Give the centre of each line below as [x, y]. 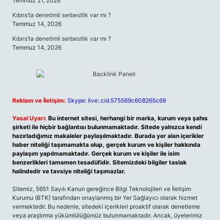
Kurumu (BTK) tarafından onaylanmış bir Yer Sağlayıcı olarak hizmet [105, 198]
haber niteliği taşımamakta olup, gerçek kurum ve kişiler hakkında [106, 145]
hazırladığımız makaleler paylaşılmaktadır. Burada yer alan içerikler [108, 136]
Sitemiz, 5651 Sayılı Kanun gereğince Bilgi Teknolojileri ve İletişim [102, 189]
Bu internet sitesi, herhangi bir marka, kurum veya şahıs [128, 118]
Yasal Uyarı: [29, 118]
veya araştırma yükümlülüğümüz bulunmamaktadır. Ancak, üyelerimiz [107, 215]
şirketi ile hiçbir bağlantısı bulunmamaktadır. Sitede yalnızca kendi [107, 127]
